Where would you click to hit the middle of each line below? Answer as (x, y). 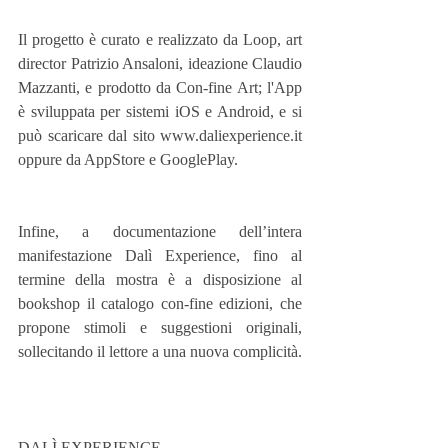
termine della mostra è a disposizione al (160, 280)
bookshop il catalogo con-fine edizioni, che (160, 304)
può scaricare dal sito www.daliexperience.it (160, 136)
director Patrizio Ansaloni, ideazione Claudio (160, 64)
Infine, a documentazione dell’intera (160, 232)
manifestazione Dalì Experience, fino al (160, 256)
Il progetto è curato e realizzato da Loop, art (160, 40)
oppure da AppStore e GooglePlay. (128, 160)
